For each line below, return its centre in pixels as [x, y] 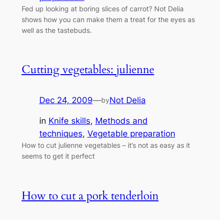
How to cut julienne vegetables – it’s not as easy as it [106, 145]
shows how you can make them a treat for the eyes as [108, 19]
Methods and [121, 121]
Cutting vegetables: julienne [88, 69]
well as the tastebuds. [56, 30]
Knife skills [69, 121]
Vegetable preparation [131, 134]
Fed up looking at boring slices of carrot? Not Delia [102, 8]
